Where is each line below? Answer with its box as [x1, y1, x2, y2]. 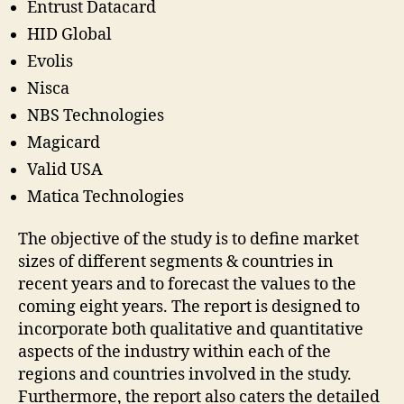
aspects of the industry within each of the [18, 342, 331, 363]
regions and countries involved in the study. [18, 364, 352, 386]
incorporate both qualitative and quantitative [18, 319, 363, 341]
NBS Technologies [27, 105, 164, 126]
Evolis [27, 50, 73, 72]
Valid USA [27, 159, 103, 180]
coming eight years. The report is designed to [18, 297, 360, 318]
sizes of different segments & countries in [18, 252, 334, 273]
